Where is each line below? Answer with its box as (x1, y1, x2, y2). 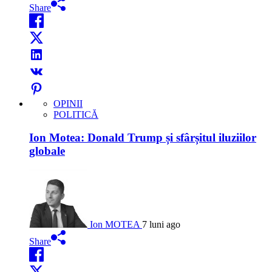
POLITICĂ (53, 109, 98, 120)
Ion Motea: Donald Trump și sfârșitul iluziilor (29, 131, 256, 144)
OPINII (53, 98, 83, 109)
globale (29, 144, 65, 158)
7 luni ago (142, 219, 180, 230)
